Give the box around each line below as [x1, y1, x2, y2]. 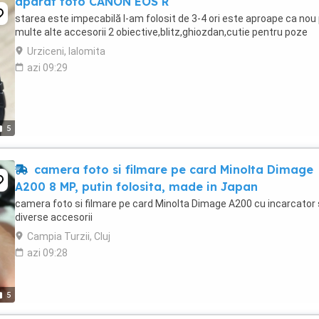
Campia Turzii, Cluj [27, 231, 110, 242]
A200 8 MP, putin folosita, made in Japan [15, 179, 258, 194]
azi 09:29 [27, 62, 68, 73]
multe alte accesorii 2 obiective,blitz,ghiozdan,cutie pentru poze [15, 26, 308, 38]
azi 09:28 [27, 247, 68, 258]
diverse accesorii [15, 211, 93, 223]
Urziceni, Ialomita [27, 46, 105, 57]
